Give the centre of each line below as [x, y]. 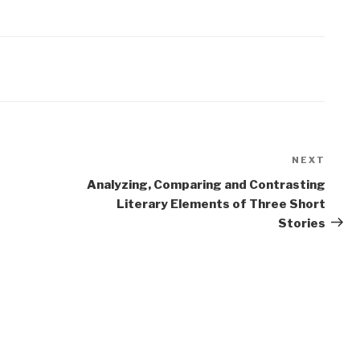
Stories [301, 223]
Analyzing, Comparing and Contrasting [206, 184]
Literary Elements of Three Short [221, 204]
